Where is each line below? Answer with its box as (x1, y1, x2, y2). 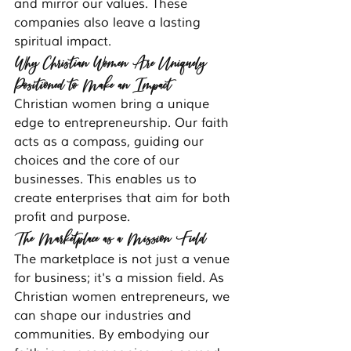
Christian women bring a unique (14, 96, 213, 113)
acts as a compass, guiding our (14, 134, 208, 150)
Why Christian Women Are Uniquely (14, 52, 210, 72)
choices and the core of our (14, 153, 183, 169)
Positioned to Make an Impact (14, 74, 171, 94)
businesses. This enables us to (14, 172, 201, 188)
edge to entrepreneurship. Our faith (14, 115, 233, 132)
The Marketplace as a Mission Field (14, 228, 205, 248)
